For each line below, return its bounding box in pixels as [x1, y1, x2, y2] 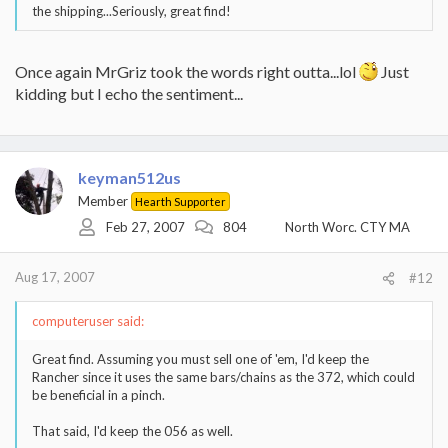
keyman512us [78, 167, 181, 187]
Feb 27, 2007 [106, 219, 185, 235]
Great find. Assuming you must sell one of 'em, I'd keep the [32, 350, 369, 367]
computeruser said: [32, 312, 144, 329]
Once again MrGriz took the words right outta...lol [15, 61, 359, 81]
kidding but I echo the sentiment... [15, 83, 243, 103]
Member [78, 192, 128, 209]
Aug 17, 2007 [15, 268, 95, 285]
